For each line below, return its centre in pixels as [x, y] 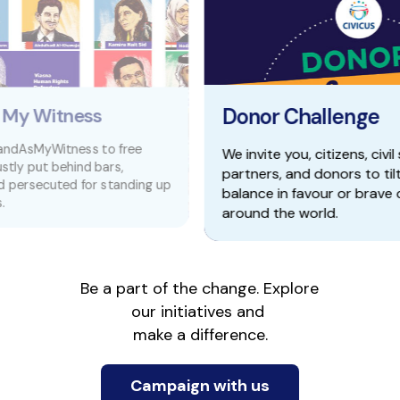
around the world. [162, 213]
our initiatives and [200, 312]
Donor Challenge [183, 117]
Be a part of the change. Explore [199, 288]
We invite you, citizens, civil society [217, 154]
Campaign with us [200, 386]
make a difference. [200, 335]
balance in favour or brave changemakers [238, 193]
